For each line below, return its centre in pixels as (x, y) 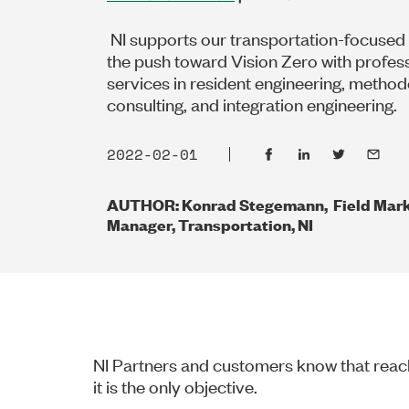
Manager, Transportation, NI (210, 224)
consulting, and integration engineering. (254, 103)
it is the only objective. (175, 385)
